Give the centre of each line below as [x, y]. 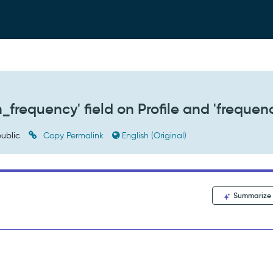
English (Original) [154, 136]
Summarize [252, 195]
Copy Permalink [74, 136]
